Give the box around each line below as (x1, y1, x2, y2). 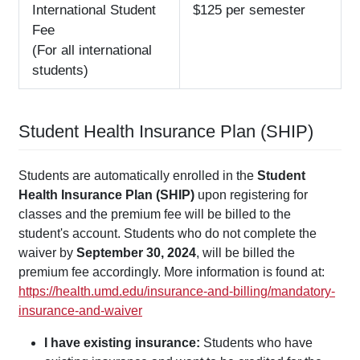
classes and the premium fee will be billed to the (18, 207, 291, 222)
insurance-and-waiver (18, 304, 142, 318)
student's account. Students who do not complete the (18, 227, 317, 241)
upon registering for (194, 188, 308, 202)
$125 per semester (193, 2, 305, 18)
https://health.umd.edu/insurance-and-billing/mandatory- (18, 284, 335, 299)
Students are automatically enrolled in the (18, 169, 257, 183)
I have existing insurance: (44, 336, 200, 350)
